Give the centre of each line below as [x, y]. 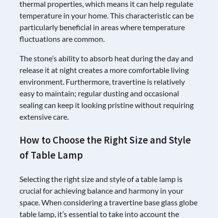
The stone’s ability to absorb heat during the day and [106, 58]
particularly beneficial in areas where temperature [102, 27]
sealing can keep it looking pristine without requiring [107, 105]
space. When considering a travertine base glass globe [109, 202]
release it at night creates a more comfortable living [104, 70]
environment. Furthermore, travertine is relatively [102, 82]
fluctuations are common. [62, 39]
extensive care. [44, 117]
